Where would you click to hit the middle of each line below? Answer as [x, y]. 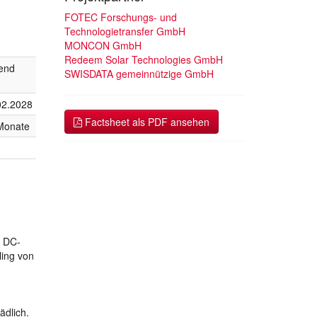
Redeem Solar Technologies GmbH [144, 59]
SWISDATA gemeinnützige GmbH [139, 73]
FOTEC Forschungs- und [121, 17]
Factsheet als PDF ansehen [146, 121]
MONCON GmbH [103, 45]
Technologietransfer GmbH [125, 31]
